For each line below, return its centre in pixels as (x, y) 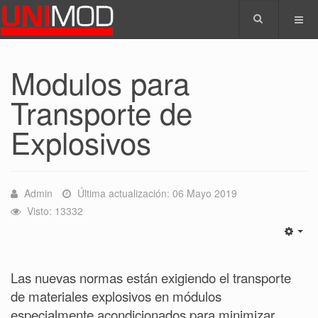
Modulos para (100, 82)
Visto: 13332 (55, 211)
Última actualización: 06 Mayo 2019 (157, 193)
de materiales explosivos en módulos (116, 296)
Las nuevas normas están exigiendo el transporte (151, 278)
